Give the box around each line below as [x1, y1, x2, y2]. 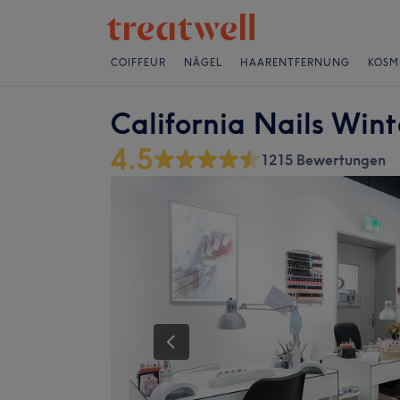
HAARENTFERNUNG [240, 56, 350, 69]
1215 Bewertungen [261, 151, 386, 169]
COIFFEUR [111, 56, 166, 69]
